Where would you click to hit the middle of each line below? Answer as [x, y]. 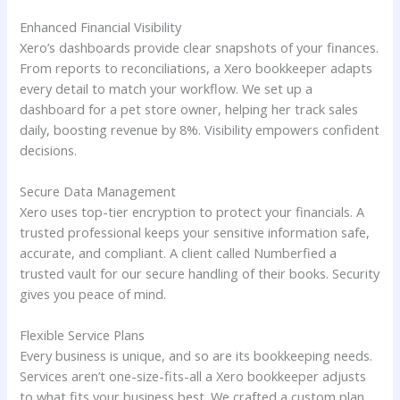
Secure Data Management [98, 191]
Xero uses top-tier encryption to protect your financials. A [192, 211]
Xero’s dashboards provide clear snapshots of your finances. [200, 47]
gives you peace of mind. [93, 293]
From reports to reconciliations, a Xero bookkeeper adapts [196, 67]
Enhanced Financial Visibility [101, 26]
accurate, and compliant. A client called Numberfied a [179, 252]
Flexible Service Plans [83, 335]
